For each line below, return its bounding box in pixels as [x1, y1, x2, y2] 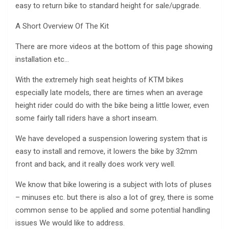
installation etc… [15, 54, 69, 64]
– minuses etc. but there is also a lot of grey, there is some [15, 192, 214, 202]
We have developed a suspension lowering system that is [15, 133, 208, 143]
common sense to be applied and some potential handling [15, 205, 210, 215]
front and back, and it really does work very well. [15, 159, 175, 169]
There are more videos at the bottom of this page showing [15, 41, 213, 51]
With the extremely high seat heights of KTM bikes [15, 75, 184, 84]
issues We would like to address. [15, 218, 125, 227]
